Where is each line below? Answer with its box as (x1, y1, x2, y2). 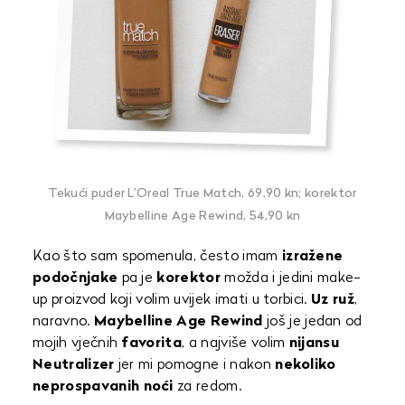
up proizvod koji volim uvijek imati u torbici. (33, 293, 312, 307)
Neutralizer (33, 358, 115, 372)
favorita (121, 336, 183, 351)
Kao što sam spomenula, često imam (33, 250, 282, 264)
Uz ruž (311, 293, 354, 307)
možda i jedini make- (221, 271, 362, 286)
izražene (281, 250, 344, 264)
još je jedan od (262, 315, 363, 329)
